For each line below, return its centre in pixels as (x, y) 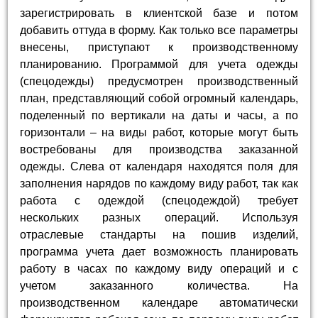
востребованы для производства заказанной (159, 150)
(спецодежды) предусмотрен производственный (159, 82)
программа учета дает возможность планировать (159, 252)
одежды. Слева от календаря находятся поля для (159, 167)
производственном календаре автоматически (159, 303)
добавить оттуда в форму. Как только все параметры (159, 31)
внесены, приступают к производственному (159, 48)
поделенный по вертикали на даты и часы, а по (159, 116)
